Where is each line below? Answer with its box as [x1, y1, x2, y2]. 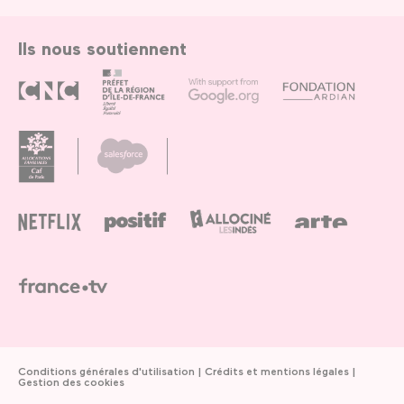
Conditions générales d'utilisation [18, 364, 195, 378]
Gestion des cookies [18, 375, 124, 389]
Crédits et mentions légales [205, 364, 349, 378]
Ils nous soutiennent [18, 37, 187, 60]
